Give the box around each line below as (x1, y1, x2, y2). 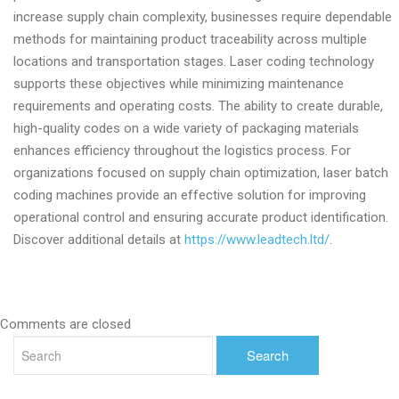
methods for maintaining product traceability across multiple (13, 31, 367, 47)
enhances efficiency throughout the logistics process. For (13, 142, 351, 159)
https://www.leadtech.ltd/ (184, 232, 330, 248)
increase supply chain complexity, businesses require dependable (13, 9, 392, 25)
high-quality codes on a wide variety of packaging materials (13, 120, 359, 136)
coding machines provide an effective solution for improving (13, 187, 366, 203)
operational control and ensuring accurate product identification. (13, 209, 388, 225)
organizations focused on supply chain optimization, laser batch (13, 165, 388, 181)
